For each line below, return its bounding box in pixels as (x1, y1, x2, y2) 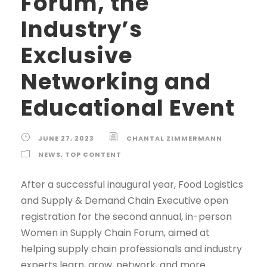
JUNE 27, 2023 (38, 133, 94, 143)
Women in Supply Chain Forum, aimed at (21, 225, 210, 240)
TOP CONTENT (65, 149, 122, 159)
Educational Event (21, 92, 235, 123)
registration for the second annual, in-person (21, 209, 232, 223)
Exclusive (21, 39, 132, 71)
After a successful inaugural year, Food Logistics (21, 177, 243, 191)
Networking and (21, 66, 211, 97)
